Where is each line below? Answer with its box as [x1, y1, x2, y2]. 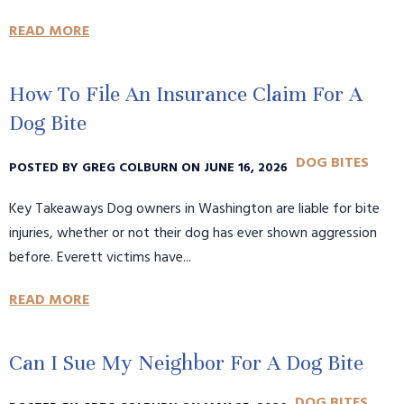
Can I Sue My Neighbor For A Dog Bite [9, 350, 363, 377]
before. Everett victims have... [9, 246, 191, 271]
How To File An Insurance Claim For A [9, 81, 363, 108]
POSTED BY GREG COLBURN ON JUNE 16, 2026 [9, 157, 291, 179]
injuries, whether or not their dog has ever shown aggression [9, 222, 377, 246]
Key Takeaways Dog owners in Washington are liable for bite [9, 197, 380, 222]
